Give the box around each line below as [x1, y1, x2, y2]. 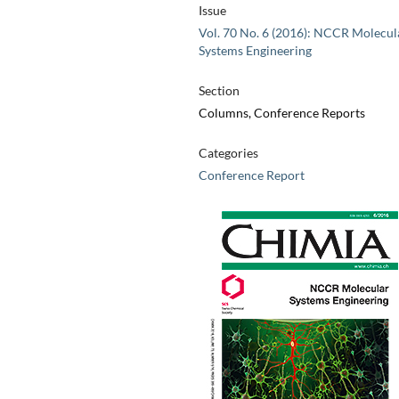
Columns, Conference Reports [198, 105, 365, 121]
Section [198, 83, 240, 99]
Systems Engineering [198, 43, 312, 59]
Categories [198, 145, 258, 161]
